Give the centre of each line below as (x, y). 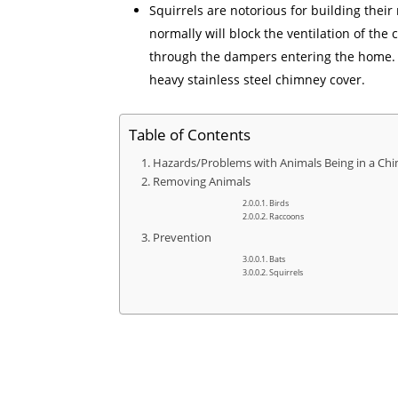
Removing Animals (201, 181)
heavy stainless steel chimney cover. (258, 79)
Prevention (182, 237)
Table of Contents (190, 134)
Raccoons (287, 216)
